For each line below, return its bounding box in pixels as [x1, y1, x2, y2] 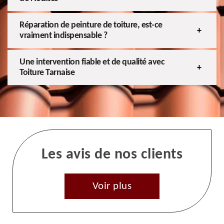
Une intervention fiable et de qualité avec [19, 57, 164, 67]
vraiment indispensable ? [19, 31, 107, 41]
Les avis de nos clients [41, 147, 183, 163]
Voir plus [92, 181, 132, 192]
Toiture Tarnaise [19, 68, 74, 78]
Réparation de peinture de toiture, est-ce [19, 20, 162, 30]
